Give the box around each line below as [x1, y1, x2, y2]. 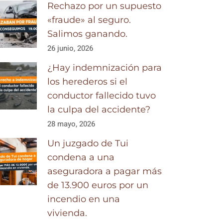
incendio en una [47, 194, 120, 205]
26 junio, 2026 [47, 43, 94, 54]
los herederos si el [47, 76, 128, 87]
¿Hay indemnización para [47, 62, 162, 73]
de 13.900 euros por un [47, 180, 149, 191]
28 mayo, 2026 [47, 118, 96, 129]
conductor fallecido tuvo [47, 90, 156, 101]
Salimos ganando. [47, 28, 128, 39]
